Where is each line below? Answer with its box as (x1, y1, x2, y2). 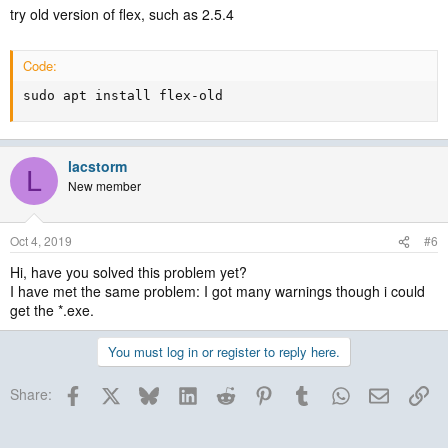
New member (68, 177, 141, 194)
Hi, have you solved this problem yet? (10, 262, 247, 282)
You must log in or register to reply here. (108, 342, 340, 361)
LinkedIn (196, 382, 251, 402)
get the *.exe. (10, 300, 94, 320)
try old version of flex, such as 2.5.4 (10, 4, 234, 24)
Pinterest (273, 382, 330, 402)
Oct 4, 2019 (10, 232, 72, 249)
